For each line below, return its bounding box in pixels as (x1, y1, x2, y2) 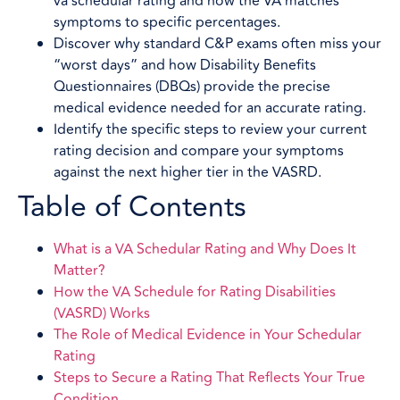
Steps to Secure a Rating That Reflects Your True (54, 366, 365, 388)
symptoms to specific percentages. (54, 11, 280, 33)
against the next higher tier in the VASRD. (54, 161, 321, 183)
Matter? (54, 259, 105, 281)
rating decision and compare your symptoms (54, 139, 344, 162)
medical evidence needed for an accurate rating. (54, 96, 366, 119)
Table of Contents (18, 184, 246, 229)
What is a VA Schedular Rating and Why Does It (54, 237, 356, 260)
